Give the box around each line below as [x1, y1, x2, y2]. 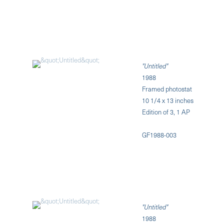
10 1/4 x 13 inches [142, 95, 194, 105]
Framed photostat [142, 83, 192, 93]
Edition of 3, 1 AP [142, 106, 190, 116]
